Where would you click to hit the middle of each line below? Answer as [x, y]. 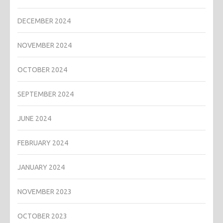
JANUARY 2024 [41, 167]
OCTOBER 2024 [42, 69]
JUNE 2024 [34, 118]
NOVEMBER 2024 [45, 45]
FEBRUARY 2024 [43, 143]
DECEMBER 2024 [44, 21]
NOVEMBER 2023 [45, 191]
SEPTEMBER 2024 [46, 94]
